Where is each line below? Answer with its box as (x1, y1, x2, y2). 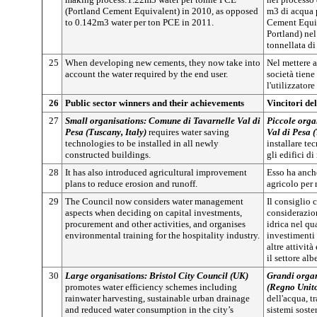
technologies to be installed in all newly (65, 138, 219, 149)
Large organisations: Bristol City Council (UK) (65, 270, 248, 281)
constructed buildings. (65, 149, 151, 160)
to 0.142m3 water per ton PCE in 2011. (65, 17, 214, 28)
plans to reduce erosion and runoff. (65, 178, 197, 189)
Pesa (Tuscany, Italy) (65, 127, 146, 137)
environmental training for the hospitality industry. (65, 230, 260, 241)
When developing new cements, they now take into (65, 57, 260, 68)
